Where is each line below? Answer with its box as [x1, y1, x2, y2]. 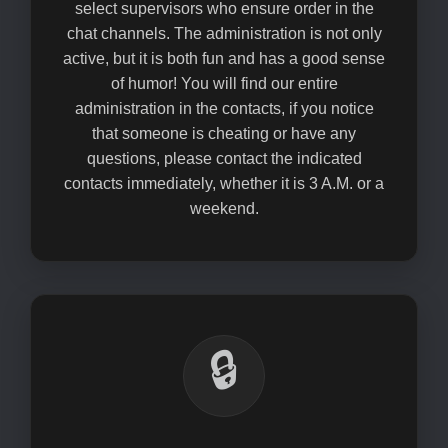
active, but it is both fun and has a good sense [63, 50, 385, 67]
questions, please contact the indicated [86, 150, 362, 167]
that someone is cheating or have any [92, 125, 356, 142]
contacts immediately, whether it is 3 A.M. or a [64, 175, 384, 192]
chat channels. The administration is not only [66, 25, 382, 42]
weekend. [189, 200, 259, 217]
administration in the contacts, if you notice [74, 100, 374, 117]
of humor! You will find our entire [110, 75, 338, 92]
